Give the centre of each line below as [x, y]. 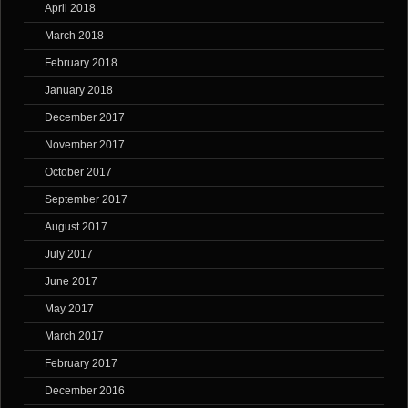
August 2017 [76, 227]
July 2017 [69, 255]
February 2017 [81, 364]
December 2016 [85, 391]
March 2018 [74, 36]
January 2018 [79, 91]
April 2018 [70, 9]
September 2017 [86, 200]
